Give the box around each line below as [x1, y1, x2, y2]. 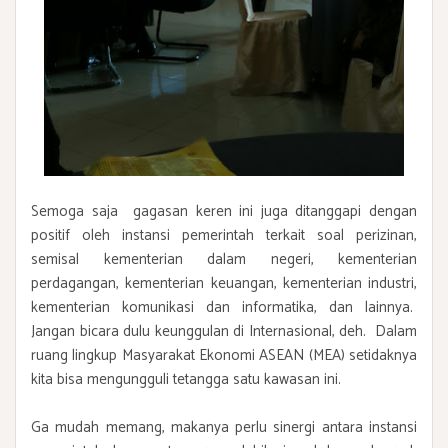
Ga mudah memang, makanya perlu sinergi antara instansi [31, 415, 417, 441]
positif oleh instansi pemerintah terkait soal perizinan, [31, 223, 417, 249]
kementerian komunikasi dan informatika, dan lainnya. [31, 295, 417, 321]
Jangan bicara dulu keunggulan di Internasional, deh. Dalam [31, 319, 417, 345]
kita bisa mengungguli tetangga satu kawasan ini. [31, 367, 341, 393]
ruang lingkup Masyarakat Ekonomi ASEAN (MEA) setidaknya [31, 343, 417, 369]
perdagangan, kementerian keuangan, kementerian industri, [31, 271, 417, 297]
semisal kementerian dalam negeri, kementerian [31, 247, 417, 273]
